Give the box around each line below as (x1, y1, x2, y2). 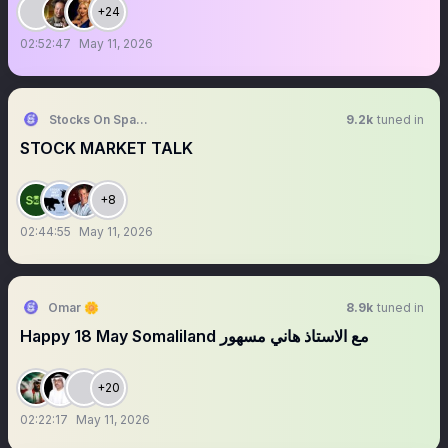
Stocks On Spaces (48, 112, 158, 127)
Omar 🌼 (48, 300, 99, 315)
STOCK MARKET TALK (20, 138, 193, 158)
